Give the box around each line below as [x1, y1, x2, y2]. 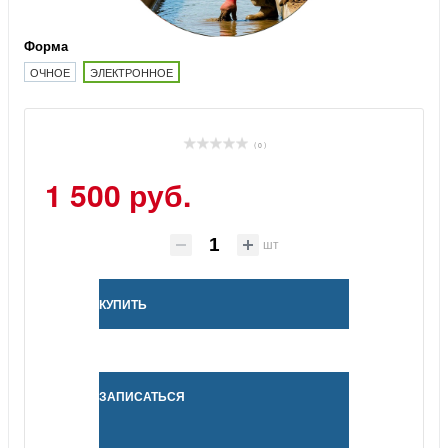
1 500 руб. [45, 173, 191, 217]
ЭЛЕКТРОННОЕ [90, 64, 173, 81]
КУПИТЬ [99, 295, 147, 314]
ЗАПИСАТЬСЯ [99, 387, 185, 406]
